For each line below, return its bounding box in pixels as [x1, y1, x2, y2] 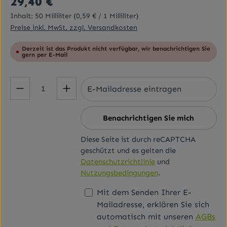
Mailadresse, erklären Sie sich [96, 200, 209, 209]
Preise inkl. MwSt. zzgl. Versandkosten [10, 23, 137, 32]
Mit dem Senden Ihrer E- [96, 187, 192, 197]
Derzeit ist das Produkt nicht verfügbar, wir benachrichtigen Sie [22, 45, 210, 52]
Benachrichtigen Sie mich [103, 113, 195, 123]
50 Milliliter [35, 12, 73, 20]
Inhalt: [10, 12, 35, 20]
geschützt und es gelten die [80, 146, 176, 155]
